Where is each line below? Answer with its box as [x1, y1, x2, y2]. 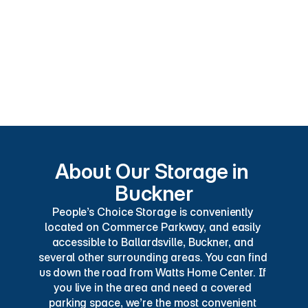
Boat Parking [63, 79, 130, 94]
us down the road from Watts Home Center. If [38, 265, 267, 279]
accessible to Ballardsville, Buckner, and [52, 235, 254, 249]
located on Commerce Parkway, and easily [44, 220, 261, 234]
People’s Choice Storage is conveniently [52, 205, 254, 219]
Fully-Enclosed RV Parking [63, 58, 203, 74]
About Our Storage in [54, 159, 249, 184]
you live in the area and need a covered [53, 280, 252, 294]
